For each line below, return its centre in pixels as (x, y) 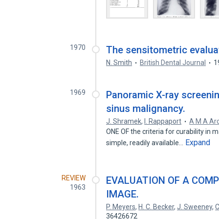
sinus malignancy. (146, 109)
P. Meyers (121, 207)
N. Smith (119, 63)
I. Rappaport (163, 121)
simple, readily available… (146, 143)
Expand (198, 142)
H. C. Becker (156, 207)
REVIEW (74, 178)
